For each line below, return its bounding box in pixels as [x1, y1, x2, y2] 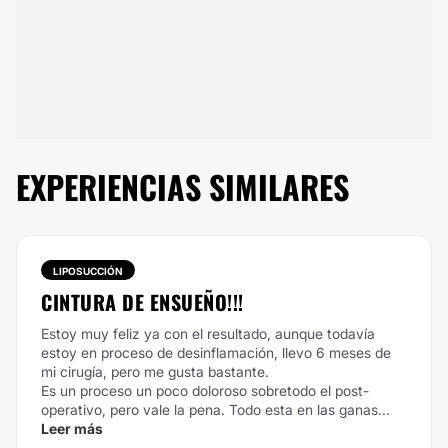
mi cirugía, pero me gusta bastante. [41, 363, 269, 380]
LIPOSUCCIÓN [53, 265, 123, 277]
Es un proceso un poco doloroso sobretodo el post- [41, 382, 369, 399]
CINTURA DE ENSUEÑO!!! [41, 287, 244, 317]
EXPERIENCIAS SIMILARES [16, 163, 349, 210]
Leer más [41, 420, 103, 437]
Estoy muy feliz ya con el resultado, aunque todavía [41, 325, 375, 342]
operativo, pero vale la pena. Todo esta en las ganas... [41, 401, 390, 418]
